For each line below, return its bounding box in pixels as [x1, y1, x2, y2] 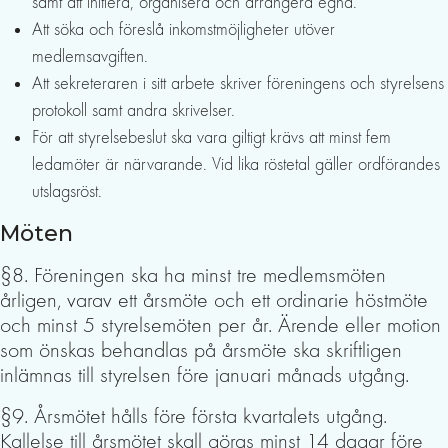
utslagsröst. [32, 181, 102, 202]
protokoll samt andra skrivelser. [32, 100, 235, 121]
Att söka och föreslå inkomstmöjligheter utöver [32, 19, 335, 40]
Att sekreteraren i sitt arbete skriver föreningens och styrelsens [32, 73, 444, 94]
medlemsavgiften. [32, 46, 148, 67]
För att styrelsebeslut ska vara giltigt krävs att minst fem [32, 127, 391, 148]
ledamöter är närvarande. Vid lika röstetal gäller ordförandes [32, 154, 440, 175]
